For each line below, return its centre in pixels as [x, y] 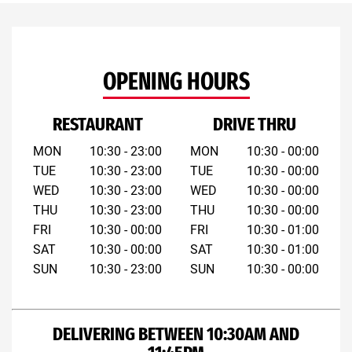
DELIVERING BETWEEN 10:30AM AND [176, 334]
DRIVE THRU [255, 124]
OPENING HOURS [176, 82]
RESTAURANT [97, 124]
